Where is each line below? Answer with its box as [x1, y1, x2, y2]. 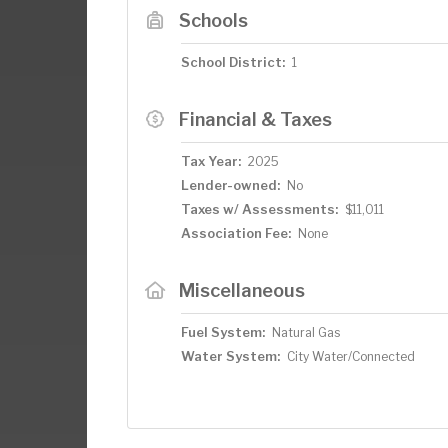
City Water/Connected [287, 348, 415, 364]
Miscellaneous [178, 278, 305, 301]
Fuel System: [181, 323, 265, 340]
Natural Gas [272, 324, 340, 340]
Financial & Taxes [178, 107, 332, 130]
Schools [178, 8, 248, 31]
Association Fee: [181, 224, 291, 241]
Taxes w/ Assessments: [181, 200, 338, 217]
